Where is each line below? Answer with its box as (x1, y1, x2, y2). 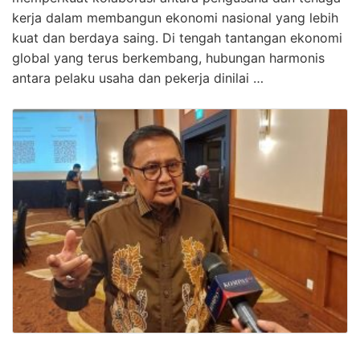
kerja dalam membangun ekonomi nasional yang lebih (12, 10, 338, 27)
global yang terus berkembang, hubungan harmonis (12, 50, 325, 67)
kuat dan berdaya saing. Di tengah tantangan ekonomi (12, 30, 342, 47)
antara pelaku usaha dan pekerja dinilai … (12, 70, 264, 87)
